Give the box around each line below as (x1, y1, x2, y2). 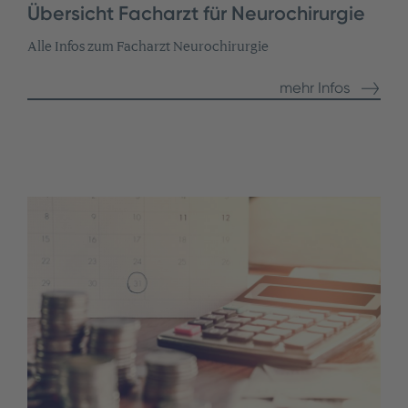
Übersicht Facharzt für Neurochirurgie (26, 2, 365, 25)
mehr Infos (280, 78, 352, 97)
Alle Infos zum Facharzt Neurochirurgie (26, 38, 269, 56)
